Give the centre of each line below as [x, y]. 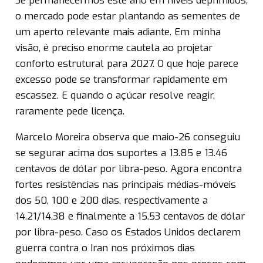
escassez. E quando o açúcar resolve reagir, [115, 96]
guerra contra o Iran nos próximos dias [105, 248]
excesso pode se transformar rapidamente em [121, 80]
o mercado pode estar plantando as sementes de [128, 16]
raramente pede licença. [70, 112]
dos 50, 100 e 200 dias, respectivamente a [112, 201]
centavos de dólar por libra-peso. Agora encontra [129, 169]
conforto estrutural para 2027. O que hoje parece [127, 64]
